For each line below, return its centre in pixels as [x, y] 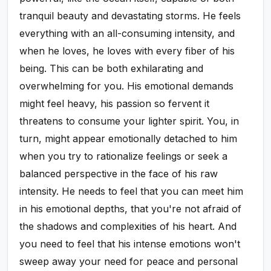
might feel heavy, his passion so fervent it [115, 104]
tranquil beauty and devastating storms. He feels [130, 16]
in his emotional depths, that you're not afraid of [131, 209]
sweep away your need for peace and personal [129, 262]
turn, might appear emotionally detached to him [129, 139]
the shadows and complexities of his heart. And [128, 227]
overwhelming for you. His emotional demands [127, 86]
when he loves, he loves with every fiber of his [127, 51]
